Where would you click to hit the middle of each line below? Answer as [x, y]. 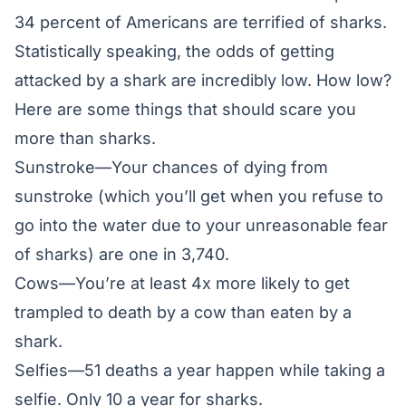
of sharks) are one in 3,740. [122, 254]
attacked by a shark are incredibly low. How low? [203, 80]
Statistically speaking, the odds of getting [174, 51]
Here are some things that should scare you [185, 109]
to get [325, 283]
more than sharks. [85, 138]
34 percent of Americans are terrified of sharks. [201, 22]
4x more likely [246, 283]
